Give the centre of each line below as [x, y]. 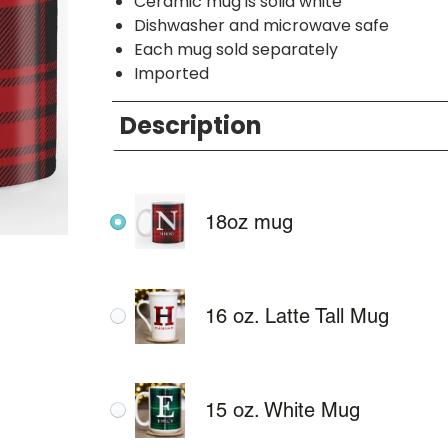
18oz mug [249, 221]
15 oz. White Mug [283, 410]
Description [191, 125]
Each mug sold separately [236, 49]
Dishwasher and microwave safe [264, 25]
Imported [172, 73]
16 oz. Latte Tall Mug [297, 316]
